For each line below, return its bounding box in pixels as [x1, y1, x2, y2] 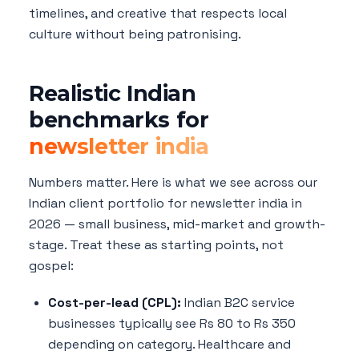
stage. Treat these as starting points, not [29, 236, 284, 253]
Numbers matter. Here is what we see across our [29, 173, 317, 191]
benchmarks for [29, 106, 209, 133]
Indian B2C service [181, 293, 295, 311]
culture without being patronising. [29, 25, 241, 42]
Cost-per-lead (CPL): [48, 293, 181, 311]
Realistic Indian [29, 79, 196, 107]
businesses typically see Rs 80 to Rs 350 [48, 314, 296, 332]
